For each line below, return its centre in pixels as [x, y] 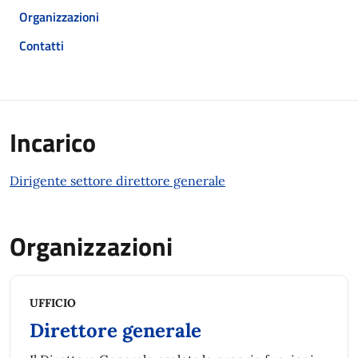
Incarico [53, 142]
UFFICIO [53, 303]
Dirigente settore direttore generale [117, 181]
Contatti [42, 46]
